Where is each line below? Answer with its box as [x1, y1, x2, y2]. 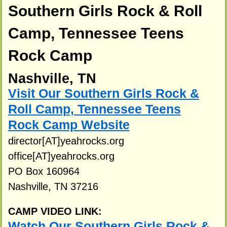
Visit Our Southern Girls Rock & [8, 86, 199, 100]
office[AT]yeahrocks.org [8, 150, 115, 162]
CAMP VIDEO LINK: [8, 206, 102, 217]
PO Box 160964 [8, 165, 80, 177]
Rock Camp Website [8, 118, 130, 132]
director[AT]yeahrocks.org [8, 135, 124, 146]
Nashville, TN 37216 [8, 180, 98, 192]
